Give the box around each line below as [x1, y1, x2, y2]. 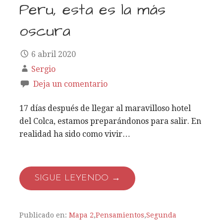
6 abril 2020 [31, 50, 76, 59]
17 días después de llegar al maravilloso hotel [19, 104, 191, 113]
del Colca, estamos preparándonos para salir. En [19, 116, 201, 126]
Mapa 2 [69, 211, 94, 220]
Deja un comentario [33, 79, 108, 89]
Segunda [146, 211, 176, 220]
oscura [19, 20, 70, 42]
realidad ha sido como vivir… [19, 129, 130, 139]
